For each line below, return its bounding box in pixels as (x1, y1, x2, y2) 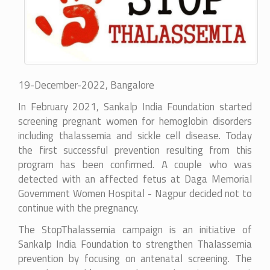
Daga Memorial (184, 171, 253, 187)
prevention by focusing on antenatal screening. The (18, 250, 252, 266)
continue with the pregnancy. (18, 199, 139, 216)
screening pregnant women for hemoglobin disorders (18, 113, 252, 129)
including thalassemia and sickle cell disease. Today (18, 127, 252, 143)
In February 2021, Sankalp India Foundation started (18, 98, 252, 115)
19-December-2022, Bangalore (18, 77, 154, 93)
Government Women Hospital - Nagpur (18, 185, 186, 201)
